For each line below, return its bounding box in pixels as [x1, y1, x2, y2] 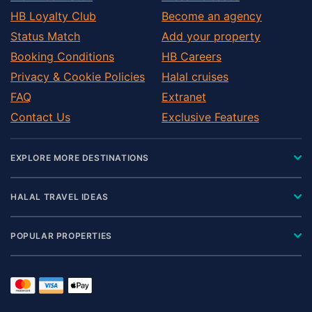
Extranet [162, 89, 206, 104]
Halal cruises [162, 69, 228, 84]
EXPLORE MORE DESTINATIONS [10, 152, 149, 163]
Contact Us [10, 109, 70, 124]
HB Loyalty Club [10, 8, 96, 23]
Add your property [162, 29, 260, 43]
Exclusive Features [162, 109, 259, 124]
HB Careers [162, 49, 221, 63]
